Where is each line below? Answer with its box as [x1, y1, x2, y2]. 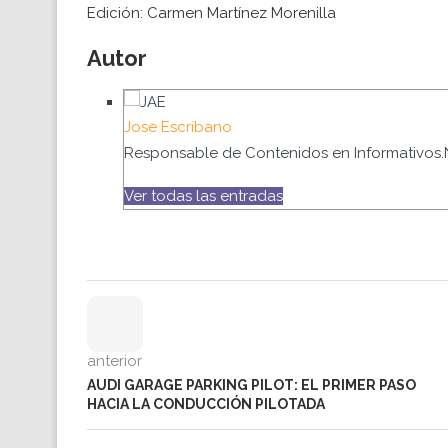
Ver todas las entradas [124, 186, 283, 205]
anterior [87, 351, 142, 370]
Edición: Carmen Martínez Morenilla [87, 3, 336, 22]
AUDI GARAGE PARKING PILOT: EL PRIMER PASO [87, 376, 416, 393]
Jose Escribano [124, 117, 232, 136]
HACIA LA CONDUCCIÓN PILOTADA [87, 395, 325, 412]
